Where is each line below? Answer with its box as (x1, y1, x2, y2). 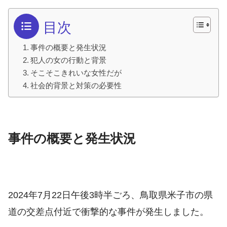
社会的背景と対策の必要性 (30, 81, 122, 90)
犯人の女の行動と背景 (30, 55, 107, 64)
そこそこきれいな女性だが (30, 68, 122, 77)
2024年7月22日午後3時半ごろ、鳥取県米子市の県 (8, 190, 213, 201)
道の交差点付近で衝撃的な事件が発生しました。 (8, 207, 209, 217)
